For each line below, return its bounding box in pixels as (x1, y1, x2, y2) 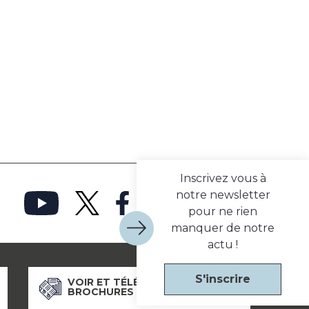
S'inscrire (195, 272, 250, 286)
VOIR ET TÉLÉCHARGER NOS (68, 276, 216, 289)
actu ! (208, 237, 238, 251)
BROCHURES (68, 286, 134, 299)
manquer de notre (171, 221, 275, 235)
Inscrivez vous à (179, 171, 266, 185)
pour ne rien (188, 204, 257, 218)
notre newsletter (175, 188, 270, 201)
